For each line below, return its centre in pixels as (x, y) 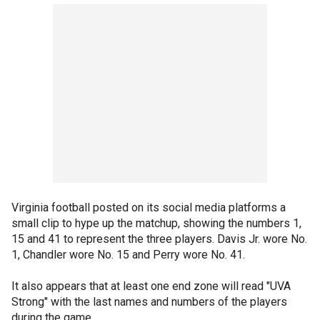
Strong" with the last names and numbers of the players (149, 301)
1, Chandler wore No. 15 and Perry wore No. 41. (128, 254)
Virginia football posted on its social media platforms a (149, 207)
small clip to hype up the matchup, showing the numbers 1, (156, 223)
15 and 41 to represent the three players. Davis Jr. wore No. (159, 239)
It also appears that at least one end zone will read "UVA (151, 286)
